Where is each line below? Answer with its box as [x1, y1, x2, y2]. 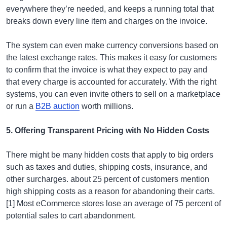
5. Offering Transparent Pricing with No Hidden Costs [6, 126, 209, 135]
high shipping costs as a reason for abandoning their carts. [6, 187, 215, 196]
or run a [6, 102, 35, 110]
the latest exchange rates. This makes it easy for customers [6, 53, 217, 62]
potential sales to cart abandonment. [6, 211, 136, 220]
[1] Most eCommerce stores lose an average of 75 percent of [6, 199, 221, 208]
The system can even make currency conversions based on [6, 41, 218, 50]
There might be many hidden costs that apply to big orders [6, 150, 213, 159]
